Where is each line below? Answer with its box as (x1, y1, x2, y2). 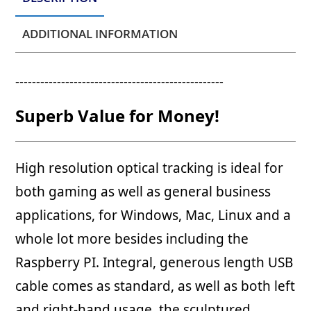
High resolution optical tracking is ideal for (15, 158, 284, 177)
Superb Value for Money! (15, 103, 220, 127)
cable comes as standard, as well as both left (15, 276, 296, 295)
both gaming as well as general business (15, 182, 271, 201)
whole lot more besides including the (15, 229, 249, 248)
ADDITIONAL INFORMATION (22, 26, 178, 42)
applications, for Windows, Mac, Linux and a (15, 205, 292, 224)
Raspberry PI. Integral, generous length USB (15, 253, 294, 271)
